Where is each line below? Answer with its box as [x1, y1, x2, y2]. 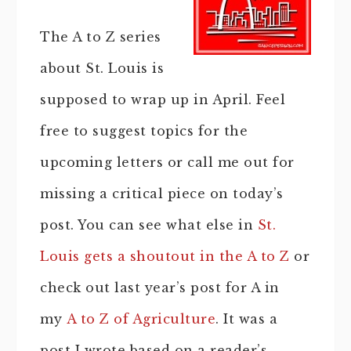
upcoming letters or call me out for [40, 154, 295, 170]
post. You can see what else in [40, 216, 258, 233]
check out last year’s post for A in [40, 279, 280, 295]
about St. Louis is [40, 60, 164, 76]
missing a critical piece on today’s [40, 185, 284, 201]
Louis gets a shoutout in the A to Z [40, 248, 290, 264]
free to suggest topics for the [40, 122, 248, 139]
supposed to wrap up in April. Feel [40, 91, 285, 107]
